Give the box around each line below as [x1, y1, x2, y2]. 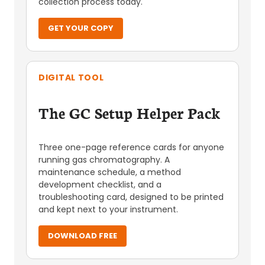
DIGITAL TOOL [38, 72, 104, 83]
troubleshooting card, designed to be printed [38, 191, 224, 203]
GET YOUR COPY [48, 22, 114, 34]
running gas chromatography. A [38, 154, 170, 166]
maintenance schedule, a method [38, 166, 181, 178]
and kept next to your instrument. [38, 203, 178, 215]
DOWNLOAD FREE [48, 230, 117, 241]
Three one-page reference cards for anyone [38, 141, 224, 153]
